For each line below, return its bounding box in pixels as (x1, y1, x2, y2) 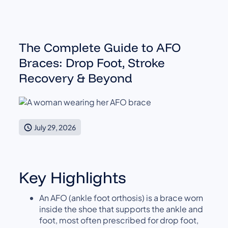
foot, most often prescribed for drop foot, (39, 214, 199, 225)
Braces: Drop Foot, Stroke (19, 55, 165, 70)
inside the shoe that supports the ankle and (39, 203, 204, 214)
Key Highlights (19, 167, 127, 187)
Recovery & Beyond (19, 70, 133, 85)
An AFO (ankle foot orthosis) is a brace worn (39, 192, 204, 203)
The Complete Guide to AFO (19, 40, 181, 55)
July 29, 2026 (34, 122, 76, 132)
